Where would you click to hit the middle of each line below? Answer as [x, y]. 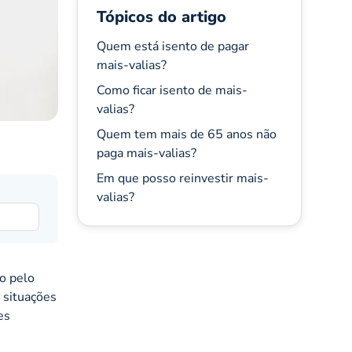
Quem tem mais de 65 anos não [186, 134]
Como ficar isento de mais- [172, 90]
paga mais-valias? [146, 153]
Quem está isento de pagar [172, 46]
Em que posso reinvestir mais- [182, 178]
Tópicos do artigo [161, 17]
